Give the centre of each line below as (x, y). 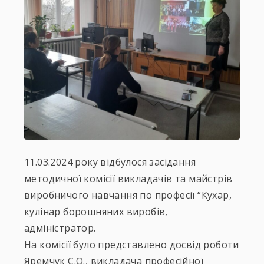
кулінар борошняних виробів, (96, 211)
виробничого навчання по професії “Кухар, (128, 195)
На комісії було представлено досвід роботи (132, 244)
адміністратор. (60, 228)
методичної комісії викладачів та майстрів (128, 178)
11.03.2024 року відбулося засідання (110, 162)
